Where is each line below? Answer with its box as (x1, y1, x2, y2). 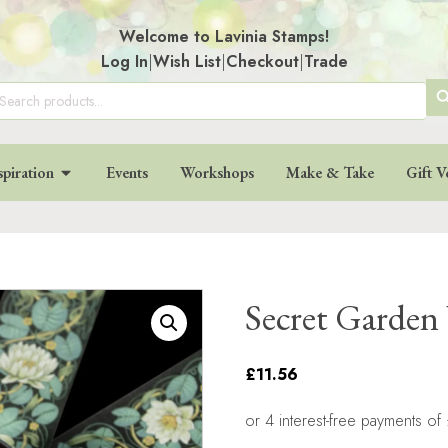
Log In (100, 50, 148, 73)
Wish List (152, 50, 221, 73)
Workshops (180, 162, 254, 183)
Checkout (225, 50, 299, 73)
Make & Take (286, 162, 374, 183)
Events (106, 162, 148, 183)
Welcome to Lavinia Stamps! (119, 25, 329, 48)
